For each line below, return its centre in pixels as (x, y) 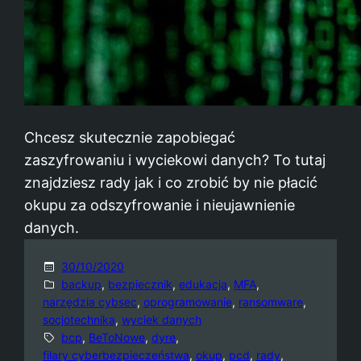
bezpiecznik (141, 284)
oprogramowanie (187, 301)
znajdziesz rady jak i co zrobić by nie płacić (171, 183)
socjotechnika (79, 319)
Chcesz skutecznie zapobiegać (130, 138)
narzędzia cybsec (89, 301)
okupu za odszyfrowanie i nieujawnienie (160, 205)
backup (82, 284)
